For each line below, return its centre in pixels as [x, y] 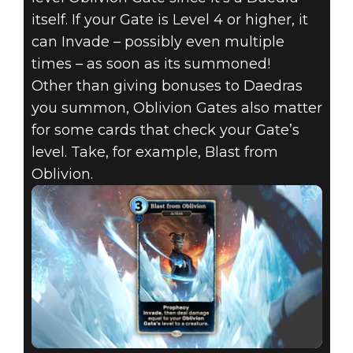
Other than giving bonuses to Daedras [167, 85]
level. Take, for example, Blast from [154, 152]
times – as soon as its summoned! [150, 63]
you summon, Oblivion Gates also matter [176, 108]
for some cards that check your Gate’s [165, 130]
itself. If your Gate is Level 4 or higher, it [169, 19]
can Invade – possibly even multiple [158, 41]
